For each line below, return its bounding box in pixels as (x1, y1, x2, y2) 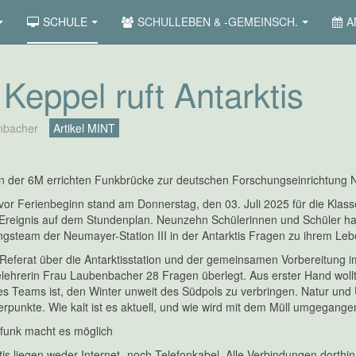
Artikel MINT (53, 120, 115, 136)
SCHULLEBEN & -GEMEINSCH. (137, 14, 298, 29)
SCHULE (43, 14, 87, 29)
